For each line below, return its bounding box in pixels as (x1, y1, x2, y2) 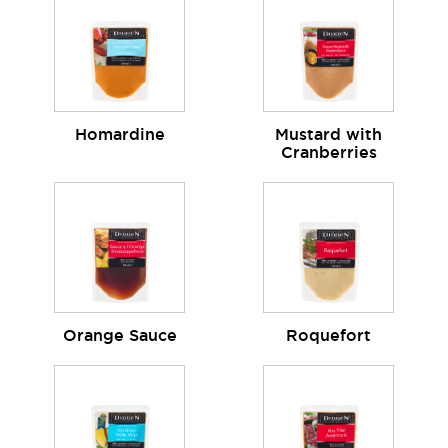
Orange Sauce (62, 327, 177, 345)
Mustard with (275, 126, 382, 144)
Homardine (74, 126, 165, 144)
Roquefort (286, 327, 371, 345)
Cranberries (280, 144, 377, 162)
